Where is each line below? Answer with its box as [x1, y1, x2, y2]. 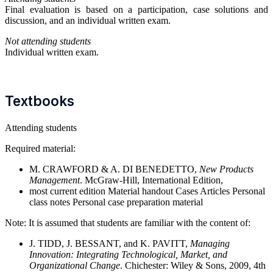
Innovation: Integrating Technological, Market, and [29, 249, 227, 260]
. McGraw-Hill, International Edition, [80, 175, 223, 186]
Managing [190, 238, 230, 249]
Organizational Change [29, 260, 120, 271]
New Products [199, 164, 253, 175]
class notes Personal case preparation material [29, 197, 203, 208]
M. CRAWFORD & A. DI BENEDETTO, [29, 164, 199, 175]
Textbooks [5, 92, 74, 109]
